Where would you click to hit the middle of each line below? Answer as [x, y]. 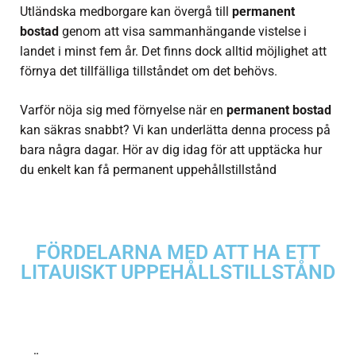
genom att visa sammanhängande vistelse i [183, 32]
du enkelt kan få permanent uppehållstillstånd [148, 170]
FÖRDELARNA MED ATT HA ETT [178, 253]
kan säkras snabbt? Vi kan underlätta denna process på [175, 130]
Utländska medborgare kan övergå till [126, 12]
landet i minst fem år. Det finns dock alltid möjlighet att [173, 52]
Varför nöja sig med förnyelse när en [123, 110]
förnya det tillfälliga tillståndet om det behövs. [149, 72]
